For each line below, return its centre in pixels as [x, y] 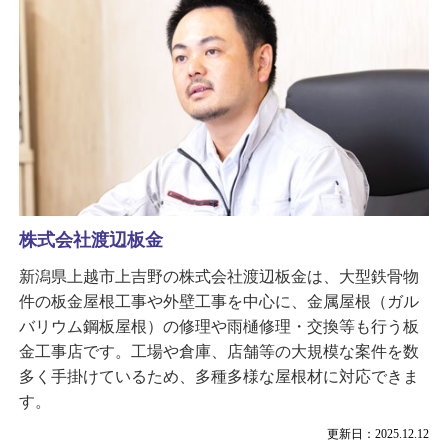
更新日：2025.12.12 [378, 434]
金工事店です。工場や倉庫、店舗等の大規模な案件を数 [218, 351]
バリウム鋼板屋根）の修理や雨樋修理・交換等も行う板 [218, 326]
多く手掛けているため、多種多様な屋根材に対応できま [218, 376]
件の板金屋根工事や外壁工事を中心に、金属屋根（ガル [218, 301]
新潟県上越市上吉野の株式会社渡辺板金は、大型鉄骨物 [218, 276]
